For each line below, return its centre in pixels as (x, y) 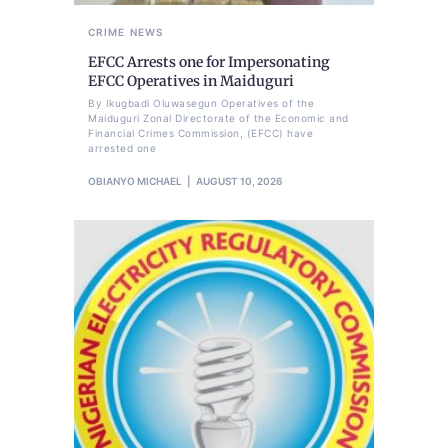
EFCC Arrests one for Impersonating (209, 61)
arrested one (122, 147)
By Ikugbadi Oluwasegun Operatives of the (201, 102)
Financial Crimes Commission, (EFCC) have (200, 132)
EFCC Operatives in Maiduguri (191, 80)
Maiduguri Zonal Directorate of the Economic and (218, 117)
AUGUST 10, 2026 (239, 180)
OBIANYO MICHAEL (135, 180)
